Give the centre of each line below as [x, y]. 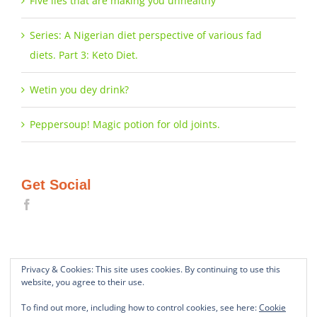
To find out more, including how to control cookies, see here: [140, 307]
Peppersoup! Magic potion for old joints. [125, 125]
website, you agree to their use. [83, 282]
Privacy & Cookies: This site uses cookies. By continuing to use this [151, 269]
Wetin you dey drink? [79, 90]
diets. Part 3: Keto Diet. [84, 55]
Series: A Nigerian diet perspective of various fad [146, 35]
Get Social [56, 185]
